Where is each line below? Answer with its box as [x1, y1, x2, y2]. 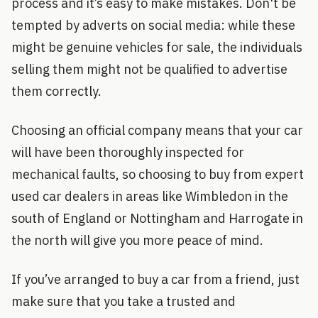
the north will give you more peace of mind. [11, 231, 263, 248]
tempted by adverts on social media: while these [11, 16, 295, 33]
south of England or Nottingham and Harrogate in [11, 209, 303, 226]
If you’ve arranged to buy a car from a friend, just [11, 270, 300, 287]
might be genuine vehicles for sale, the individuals [11, 38, 302, 55]
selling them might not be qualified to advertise [11, 60, 287, 77]
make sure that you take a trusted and [11, 292, 236, 309]
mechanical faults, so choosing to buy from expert [11, 165, 304, 182]
